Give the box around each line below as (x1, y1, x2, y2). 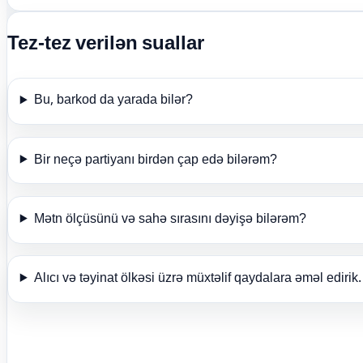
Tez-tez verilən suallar (7, 28, 204, 62)
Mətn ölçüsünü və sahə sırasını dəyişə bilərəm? (33, 208, 306, 231)
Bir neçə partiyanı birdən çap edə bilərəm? (33, 149, 277, 172)
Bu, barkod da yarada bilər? (33, 90, 193, 113)
